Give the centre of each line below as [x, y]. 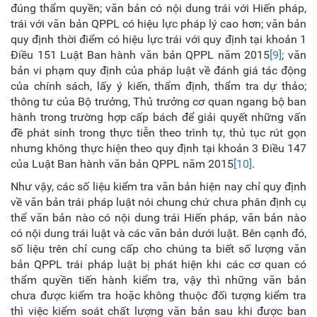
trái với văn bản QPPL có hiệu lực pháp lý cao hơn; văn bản [158, 24]
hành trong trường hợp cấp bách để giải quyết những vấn [158, 117]
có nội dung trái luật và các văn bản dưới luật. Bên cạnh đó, [158, 233]
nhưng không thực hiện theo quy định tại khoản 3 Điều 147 [158, 148]
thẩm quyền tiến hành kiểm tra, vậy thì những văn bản [158, 280]
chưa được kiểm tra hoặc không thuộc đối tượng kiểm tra [158, 295]
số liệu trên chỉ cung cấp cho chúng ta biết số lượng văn [158, 249]
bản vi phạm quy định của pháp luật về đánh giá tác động [158, 70]
